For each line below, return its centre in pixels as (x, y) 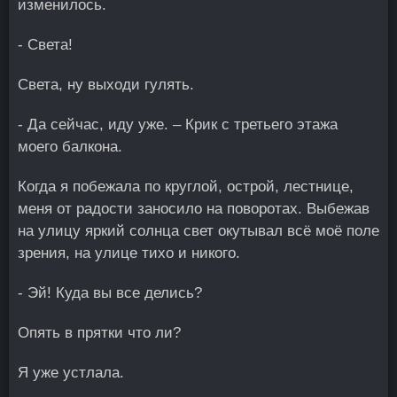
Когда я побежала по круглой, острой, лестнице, (186, 187)
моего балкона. (70, 147)
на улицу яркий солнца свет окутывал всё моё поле (198, 231)
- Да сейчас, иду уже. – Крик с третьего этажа (178, 125)
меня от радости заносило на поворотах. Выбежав (194, 209)
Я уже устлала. (71, 373)
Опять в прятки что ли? (99, 333)
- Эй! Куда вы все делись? (110, 293)
